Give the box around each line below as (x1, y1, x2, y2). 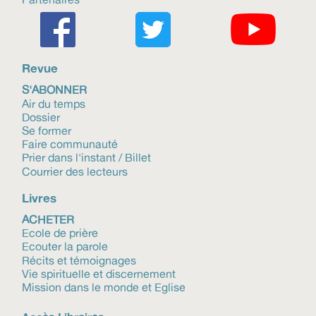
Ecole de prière (22, 226, 98, 241)
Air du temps (22, 96, 85, 111)
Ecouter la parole (22, 239, 108, 254)
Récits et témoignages (22, 253, 136, 267)
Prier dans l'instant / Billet (22, 150, 151, 165)
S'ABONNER (22, 83, 87, 97)
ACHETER (22, 212, 74, 227)
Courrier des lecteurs (22, 164, 128, 178)
